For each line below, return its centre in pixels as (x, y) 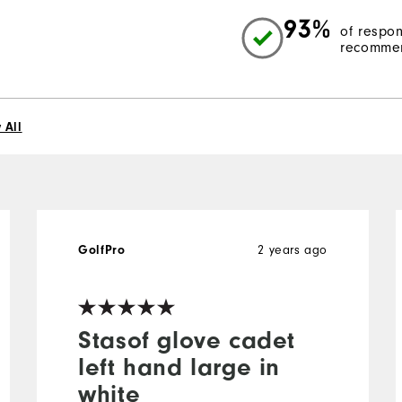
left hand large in (179, 367)
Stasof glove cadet (187, 340)
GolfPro (102, 250)
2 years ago (293, 250)
